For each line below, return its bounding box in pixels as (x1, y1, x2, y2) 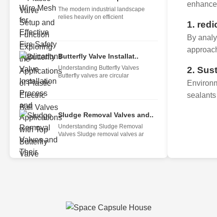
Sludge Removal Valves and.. (58, 111, 154, 119)
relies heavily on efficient (58, 14, 123, 20)
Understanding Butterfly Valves (58, 64, 139, 71)
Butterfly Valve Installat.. (58, 52, 139, 60)
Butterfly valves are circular (58, 72, 129, 79)
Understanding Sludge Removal (58, 123, 143, 130)
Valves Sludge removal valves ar (58, 131, 144, 138)
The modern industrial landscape (58, 6, 145, 13)
